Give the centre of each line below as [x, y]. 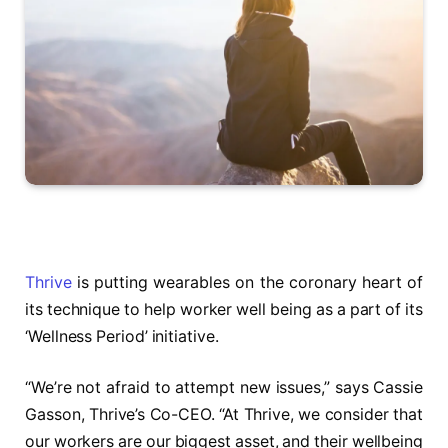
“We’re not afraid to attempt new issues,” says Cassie [224, 388]
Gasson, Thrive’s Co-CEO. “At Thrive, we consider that [224, 415]
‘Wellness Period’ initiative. [122, 336]
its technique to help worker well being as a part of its [224, 309]
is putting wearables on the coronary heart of [247, 282]
